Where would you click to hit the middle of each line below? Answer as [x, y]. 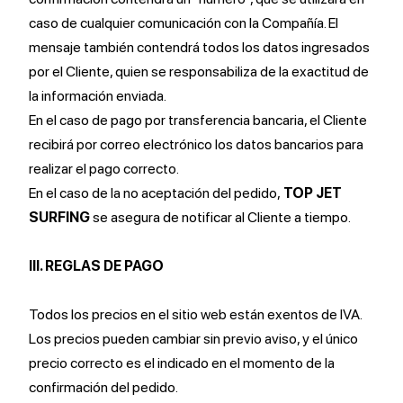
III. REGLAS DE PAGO [96, 266]
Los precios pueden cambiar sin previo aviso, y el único [193, 339]
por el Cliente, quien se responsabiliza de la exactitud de [199, 72]
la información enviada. [98, 96]
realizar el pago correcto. [104, 169]
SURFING [59, 217]
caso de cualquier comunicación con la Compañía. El [184, 23]
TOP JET [313, 193]
